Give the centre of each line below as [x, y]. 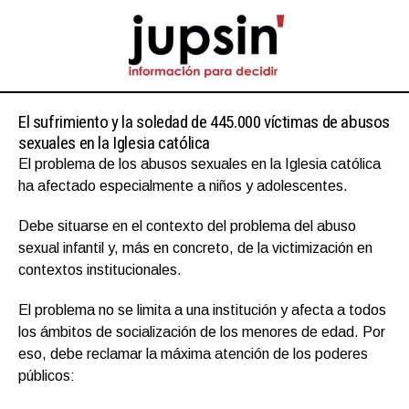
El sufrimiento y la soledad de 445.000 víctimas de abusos [204, 121]
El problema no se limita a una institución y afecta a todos [202, 309]
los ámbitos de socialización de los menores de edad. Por [202, 331]
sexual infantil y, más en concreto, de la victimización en [195, 247]
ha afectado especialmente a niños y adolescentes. [183, 185]
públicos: [47, 375]
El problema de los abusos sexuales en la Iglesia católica [199, 163]
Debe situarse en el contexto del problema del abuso [187, 225]
